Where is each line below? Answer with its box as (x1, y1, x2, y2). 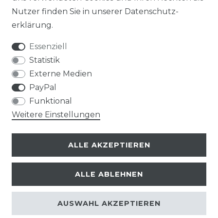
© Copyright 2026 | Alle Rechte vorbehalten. (47, 183, 171, 191)
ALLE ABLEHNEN (75, 169, 143, 179)
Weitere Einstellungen (12, 110, 100, 119)
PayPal (29, 83, 56, 92)
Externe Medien (29, 69, 92, 78)
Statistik (29, 55, 60, 65)
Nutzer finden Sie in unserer (12, 7, 125, 16)
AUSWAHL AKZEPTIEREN (57, 199, 161, 208)
